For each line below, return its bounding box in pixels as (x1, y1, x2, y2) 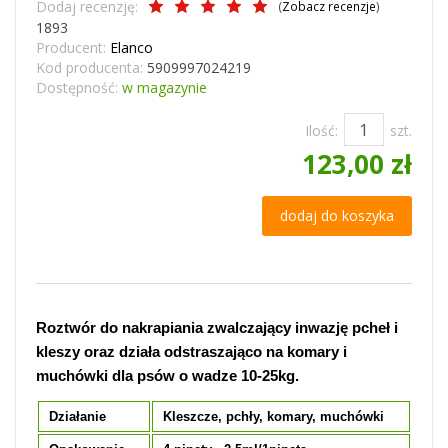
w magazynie (122, 78, 207, 97)
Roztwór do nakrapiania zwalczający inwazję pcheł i (36, 320, 398, 336)
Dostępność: (36, 78, 118, 97)
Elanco (110, 38, 153, 57)
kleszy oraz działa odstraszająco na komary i (36, 344, 347, 360)
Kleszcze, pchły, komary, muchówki (163, 409, 384, 424)
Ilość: (305, 121, 338, 140)
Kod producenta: (36, 58, 143, 77)
